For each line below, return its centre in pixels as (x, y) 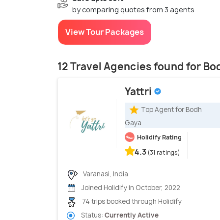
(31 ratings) (164, 153)
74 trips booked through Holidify (131, 202)
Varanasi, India (105, 174)
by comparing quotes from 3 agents (133, 10)
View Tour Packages (105, 32)
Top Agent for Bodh (171, 109)
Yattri (139, 92)
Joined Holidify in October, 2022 (130, 188)
